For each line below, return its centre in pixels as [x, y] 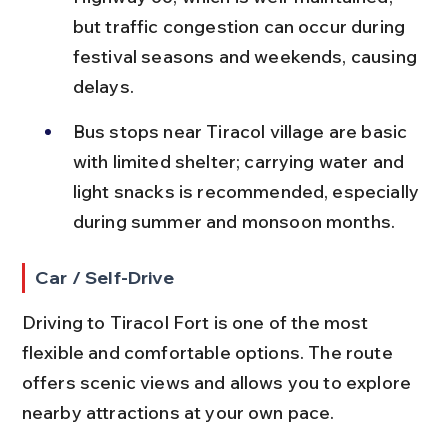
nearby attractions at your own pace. [178, 412]
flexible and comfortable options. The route [209, 352]
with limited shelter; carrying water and [240, 161]
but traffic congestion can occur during [241, 26]
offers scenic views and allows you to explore [218, 382]
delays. [103, 86]
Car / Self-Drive [104, 277]
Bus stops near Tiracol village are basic [242, 131]
